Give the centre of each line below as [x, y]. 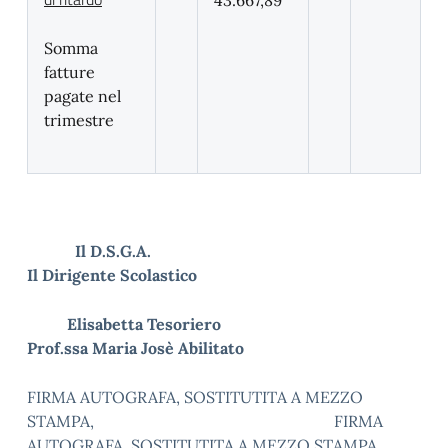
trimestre [79, 120]
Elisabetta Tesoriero [222, 324]
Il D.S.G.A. [243, 251]
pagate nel [82, 96]
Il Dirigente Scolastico [112, 275]
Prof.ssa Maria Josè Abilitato [135, 348]
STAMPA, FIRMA [205, 421]
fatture [69, 72]
